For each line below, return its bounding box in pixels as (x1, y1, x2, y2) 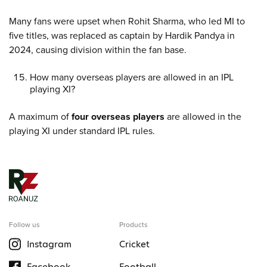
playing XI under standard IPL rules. (9, 124, 155, 138)
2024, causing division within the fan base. (9, 43, 187, 57)
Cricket (119, 237, 150, 250)
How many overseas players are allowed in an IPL (30, 70, 234, 84)
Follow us (9, 219, 40, 231)
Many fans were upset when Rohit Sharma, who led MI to (9, 14, 245, 28)
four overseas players (72, 110, 164, 123)
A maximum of (9, 110, 72, 123)
